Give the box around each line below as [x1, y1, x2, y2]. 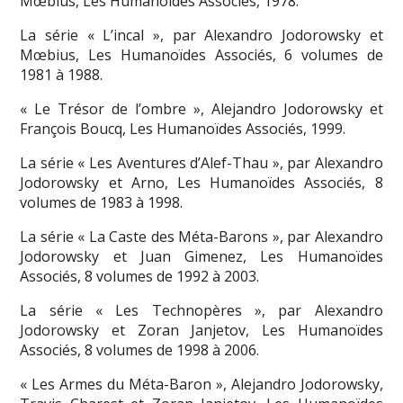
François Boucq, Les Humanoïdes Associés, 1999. [20, 118, 346, 139]
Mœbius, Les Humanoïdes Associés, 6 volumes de [20, 44, 383, 65]
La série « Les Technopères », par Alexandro [20, 300, 383, 320]
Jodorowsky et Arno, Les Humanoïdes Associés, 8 [20, 172, 383, 193]
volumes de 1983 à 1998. [20, 192, 184, 212]
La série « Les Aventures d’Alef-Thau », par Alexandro [20, 152, 383, 173]
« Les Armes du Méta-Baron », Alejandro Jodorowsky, [20, 373, 383, 394]
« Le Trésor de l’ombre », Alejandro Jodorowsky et [20, 98, 383, 119]
